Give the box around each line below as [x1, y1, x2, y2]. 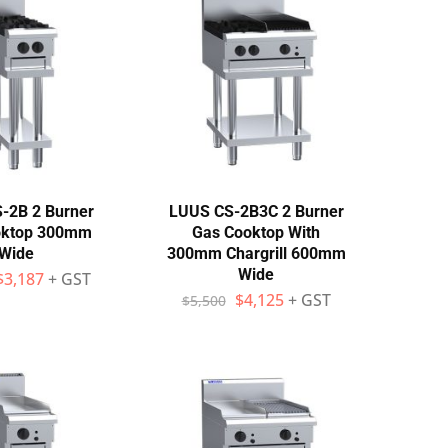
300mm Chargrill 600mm [166, 244, 346, 263]
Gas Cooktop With [192, 223, 320, 242]
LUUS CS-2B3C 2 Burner [168, 202, 344, 221]
